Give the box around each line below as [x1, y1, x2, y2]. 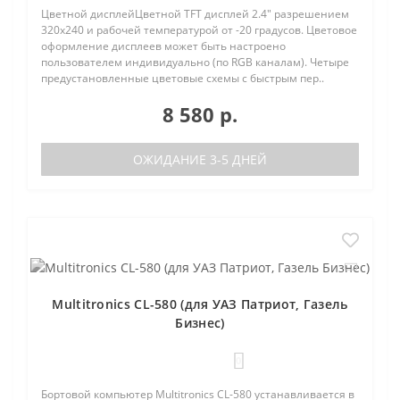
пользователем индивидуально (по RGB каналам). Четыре [41, 54, 349, 70]
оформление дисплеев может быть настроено [41, 37, 286, 54]
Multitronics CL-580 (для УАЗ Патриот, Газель [52, 295, 348, 312]
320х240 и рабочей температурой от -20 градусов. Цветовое [41, 21, 357, 37]
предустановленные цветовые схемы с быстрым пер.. [41, 70, 324, 86]
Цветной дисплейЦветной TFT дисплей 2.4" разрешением [41, 5, 349, 21]
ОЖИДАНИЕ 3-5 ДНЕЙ [133, 150, 267, 168]
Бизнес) [175, 313, 225, 331]
